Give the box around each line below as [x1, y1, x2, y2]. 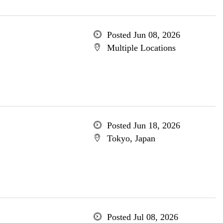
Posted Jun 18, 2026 [107, 120, 180, 130]
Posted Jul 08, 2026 [107, 212, 178, 222]
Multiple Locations [107, 43, 176, 53]
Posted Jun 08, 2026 [107, 30, 180, 40]
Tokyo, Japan [107, 133, 155, 143]
